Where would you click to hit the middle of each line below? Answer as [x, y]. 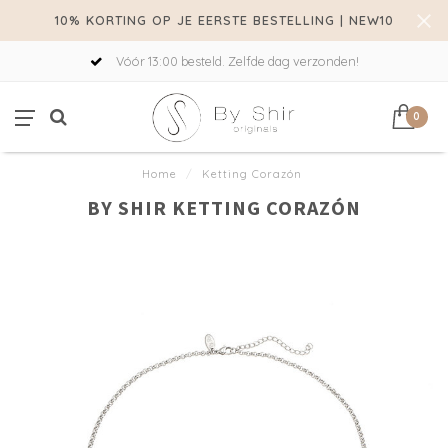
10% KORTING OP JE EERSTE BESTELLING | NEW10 [224, 20]
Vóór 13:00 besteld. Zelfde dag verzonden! [235, 61]
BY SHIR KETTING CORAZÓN [224, 207]
